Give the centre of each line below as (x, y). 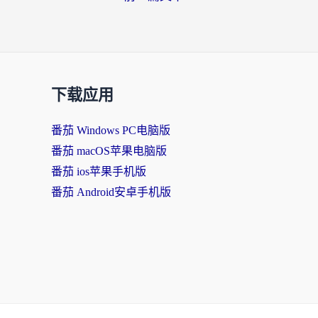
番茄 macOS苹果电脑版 (109, 151)
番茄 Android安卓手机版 (111, 192)
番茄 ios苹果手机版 (99, 171)
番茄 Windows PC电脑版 (111, 130)
